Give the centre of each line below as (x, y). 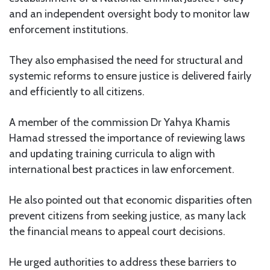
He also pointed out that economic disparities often (130, 200)
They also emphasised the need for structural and (126, 60)
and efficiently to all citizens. (77, 91)
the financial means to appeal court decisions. (117, 231)
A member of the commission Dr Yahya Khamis (120, 122)
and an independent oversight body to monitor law (129, 14)
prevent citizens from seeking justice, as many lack (127, 215)
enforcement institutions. (69, 29)
